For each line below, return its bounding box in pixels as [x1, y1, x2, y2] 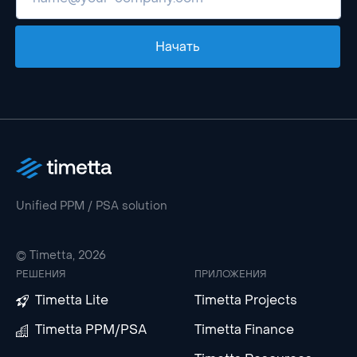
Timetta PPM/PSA [35, 321, 147, 338]
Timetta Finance [194, 321, 294, 338]
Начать [155, 38, 200, 55]
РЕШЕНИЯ [16, 268, 66, 280]
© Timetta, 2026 [16, 248, 106, 263]
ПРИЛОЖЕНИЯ [194, 268, 267, 280]
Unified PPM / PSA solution [16, 198, 167, 214]
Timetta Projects [194, 292, 297, 308]
